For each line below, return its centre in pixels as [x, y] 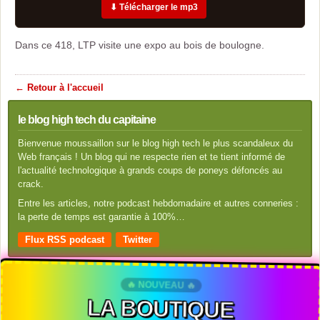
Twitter [137, 240]
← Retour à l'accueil [59, 87]
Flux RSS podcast [65, 240]
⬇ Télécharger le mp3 [154, 7]
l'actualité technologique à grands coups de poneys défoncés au [150, 170]
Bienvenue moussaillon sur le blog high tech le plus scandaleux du [155, 143]
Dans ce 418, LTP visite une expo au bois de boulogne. [140, 45]
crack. [31, 184]
